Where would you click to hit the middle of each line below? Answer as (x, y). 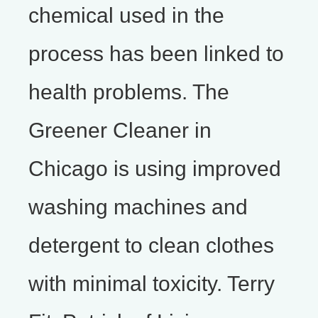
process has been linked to (156, 53)
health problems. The (129, 92)
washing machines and (138, 207)
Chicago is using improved (155, 168)
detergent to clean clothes (151, 245)
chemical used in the (126, 15)
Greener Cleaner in (120, 130)
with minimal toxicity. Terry (152, 283)
